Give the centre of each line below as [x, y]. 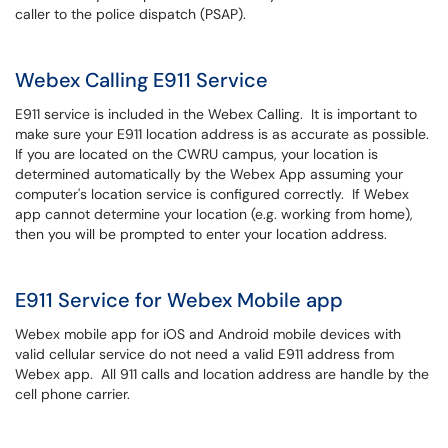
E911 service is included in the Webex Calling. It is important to [216, 114]
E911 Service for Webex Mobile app [179, 300]
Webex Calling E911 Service [141, 80]
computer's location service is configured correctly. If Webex [212, 194]
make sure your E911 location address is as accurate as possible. [224, 134]
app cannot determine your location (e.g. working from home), [214, 214]
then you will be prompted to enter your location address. [203, 234]
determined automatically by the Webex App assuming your [209, 174]
